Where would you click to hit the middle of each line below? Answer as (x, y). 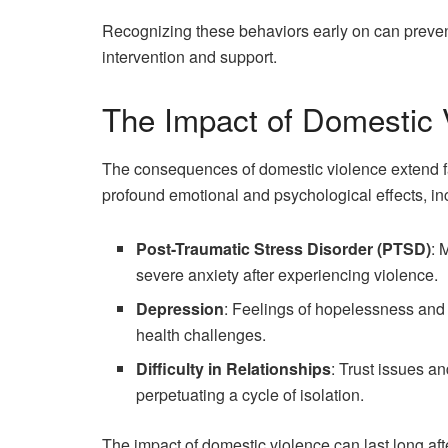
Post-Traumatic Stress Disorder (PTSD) (284, 248)
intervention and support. (189, 57)
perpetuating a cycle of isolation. (250, 394)
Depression (180, 308)
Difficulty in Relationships (234, 368)
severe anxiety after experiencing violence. (287, 274)
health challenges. (201, 334)
